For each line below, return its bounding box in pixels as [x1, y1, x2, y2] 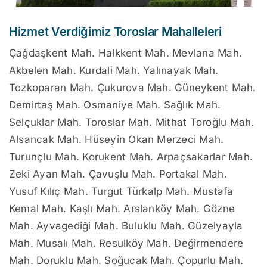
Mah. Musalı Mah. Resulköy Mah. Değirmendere [9, 237, 244, 250]
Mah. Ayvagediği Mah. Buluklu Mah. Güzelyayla [9, 220, 243, 232]
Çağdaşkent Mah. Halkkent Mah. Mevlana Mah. [9, 47, 243, 60]
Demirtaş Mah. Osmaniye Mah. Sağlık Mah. [9, 99, 221, 111]
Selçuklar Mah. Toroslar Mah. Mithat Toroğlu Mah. [9, 116, 254, 129]
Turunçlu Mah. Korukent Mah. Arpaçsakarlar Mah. [9, 151, 253, 163]
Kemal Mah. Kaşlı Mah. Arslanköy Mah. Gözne [9, 203, 235, 215]
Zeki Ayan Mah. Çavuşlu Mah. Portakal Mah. [9, 168, 227, 181]
